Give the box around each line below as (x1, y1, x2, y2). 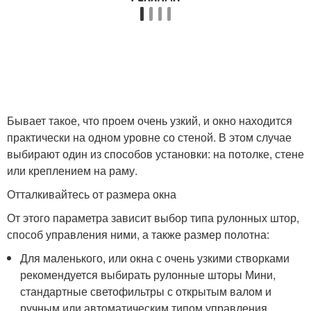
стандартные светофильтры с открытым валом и (20, 283, 272, 300)
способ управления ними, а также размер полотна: (7, 226, 269, 243)
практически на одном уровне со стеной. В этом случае (7, 129, 292, 146)
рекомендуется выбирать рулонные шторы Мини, (20, 267, 276, 283)
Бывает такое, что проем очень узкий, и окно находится (7, 112, 292, 129)
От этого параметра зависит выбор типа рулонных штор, (7, 210, 299, 226)
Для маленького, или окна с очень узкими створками (20, 250, 290, 267)
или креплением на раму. (7, 162, 137, 179)
